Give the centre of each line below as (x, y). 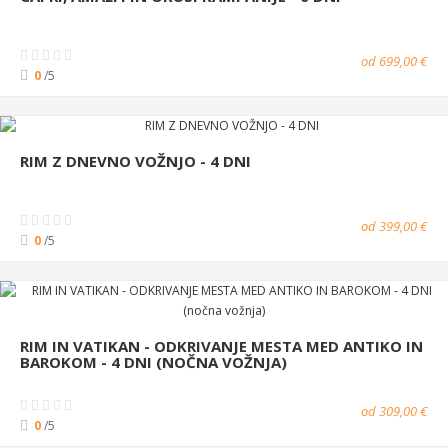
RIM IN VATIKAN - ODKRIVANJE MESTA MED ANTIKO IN (221, 345)
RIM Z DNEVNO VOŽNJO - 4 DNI (135, 160)
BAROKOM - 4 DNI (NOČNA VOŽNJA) (153, 361)
